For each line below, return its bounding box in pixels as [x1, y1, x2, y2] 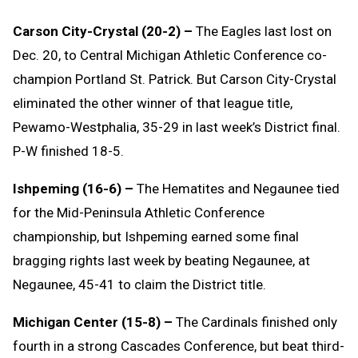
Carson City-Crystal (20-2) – [13, 22, 196, 39]
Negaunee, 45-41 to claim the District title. [13, 276, 266, 292]
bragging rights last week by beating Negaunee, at [13, 252, 310, 268]
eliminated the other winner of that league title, [13, 94, 292, 111]
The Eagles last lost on [196, 22, 332, 39]
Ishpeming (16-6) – [13, 180, 133, 197]
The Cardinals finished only [173, 313, 337, 330]
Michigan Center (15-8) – [13, 313, 173, 330]
